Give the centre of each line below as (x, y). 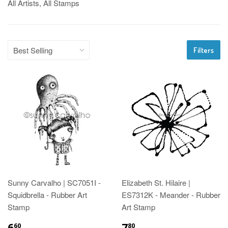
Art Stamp (138, 207)
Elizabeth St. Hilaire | (156, 182)
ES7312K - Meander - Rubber (171, 194)
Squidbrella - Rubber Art (47, 194)
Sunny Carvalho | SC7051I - (54, 182)
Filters (204, 50)
